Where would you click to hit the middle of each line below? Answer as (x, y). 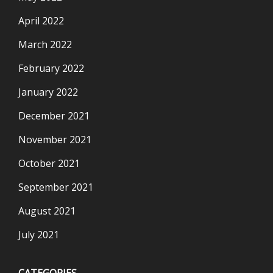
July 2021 (39, 234)
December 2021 (54, 115)
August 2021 (47, 211)
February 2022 (51, 68)
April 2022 (41, 20)
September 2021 (56, 187)
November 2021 (55, 139)
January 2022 (48, 92)
